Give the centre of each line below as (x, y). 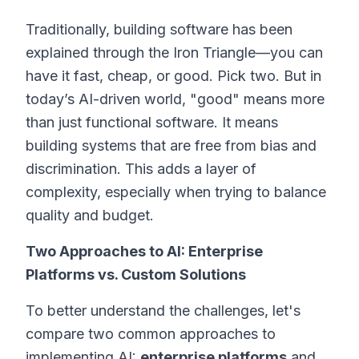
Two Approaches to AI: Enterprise (144, 251)
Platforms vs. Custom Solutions (136, 274)
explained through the (99, 52)
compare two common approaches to (151, 334)
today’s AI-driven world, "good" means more (175, 99)
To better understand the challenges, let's (163, 311)
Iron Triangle (214, 52)
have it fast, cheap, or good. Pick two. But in (173, 76)
